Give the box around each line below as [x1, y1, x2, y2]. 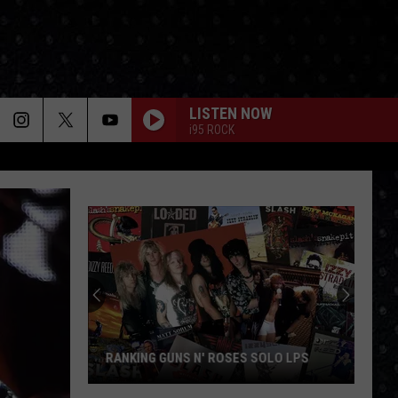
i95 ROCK [189, 122, 235, 137]
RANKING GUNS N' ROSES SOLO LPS [106, 350, 309, 366]
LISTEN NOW [189, 103, 272, 123]
